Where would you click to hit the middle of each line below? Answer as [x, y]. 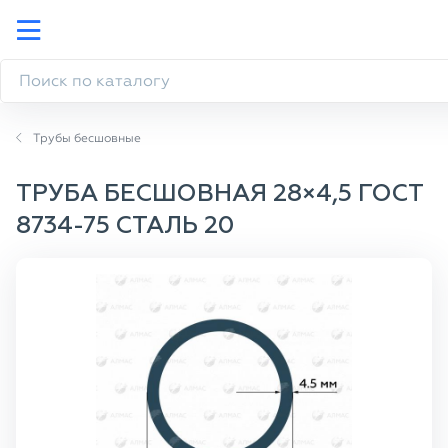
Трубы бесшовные [87, 138]
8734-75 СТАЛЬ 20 [125, 226]
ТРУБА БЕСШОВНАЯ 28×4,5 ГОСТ [219, 194]
